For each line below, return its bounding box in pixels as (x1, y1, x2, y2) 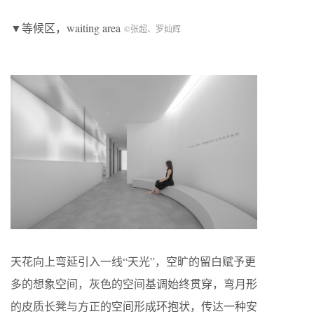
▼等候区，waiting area (11, 20, 124, 36)
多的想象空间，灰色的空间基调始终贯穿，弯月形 (11, 276, 257, 292)
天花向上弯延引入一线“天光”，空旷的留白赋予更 (11, 254, 256, 269)
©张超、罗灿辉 (124, 23, 181, 35)
